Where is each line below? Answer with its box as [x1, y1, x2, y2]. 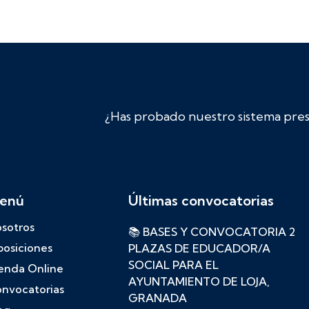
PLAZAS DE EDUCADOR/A [128, 241, 271, 256]
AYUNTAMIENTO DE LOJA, [128, 275, 270, 289]
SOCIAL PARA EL [128, 258, 219, 272]
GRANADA [128, 291, 188, 306]
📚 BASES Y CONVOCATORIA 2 [128, 225, 296, 239]
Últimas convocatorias [128, 192, 275, 210]
